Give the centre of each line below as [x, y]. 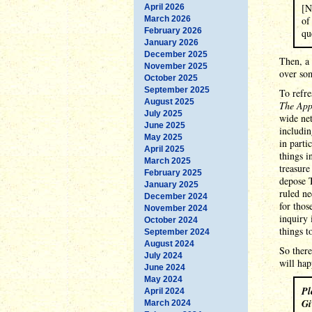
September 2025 [177, 89]
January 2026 [171, 42]
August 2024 [169, 243]
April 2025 [164, 149]
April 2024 [164, 291]
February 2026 [173, 30]
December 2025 [176, 54]
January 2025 [171, 184]
